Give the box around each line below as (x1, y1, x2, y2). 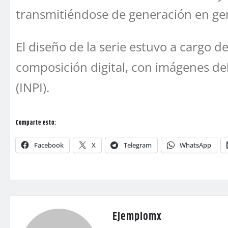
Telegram (124, 140, 152, 150)
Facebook (34, 140, 64, 150)
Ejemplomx (112, 208, 162, 225)
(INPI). (16, 78, 49, 96)
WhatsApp (180, 140, 211, 150)
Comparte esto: (16, 118, 56, 128)
